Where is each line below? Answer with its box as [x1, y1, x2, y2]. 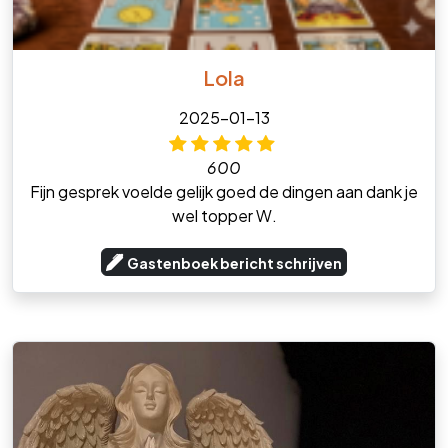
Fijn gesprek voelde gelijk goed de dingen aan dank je [30, 181, 418, 203]
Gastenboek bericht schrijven [127, 254, 342, 273]
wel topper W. [171, 205, 277, 227]
